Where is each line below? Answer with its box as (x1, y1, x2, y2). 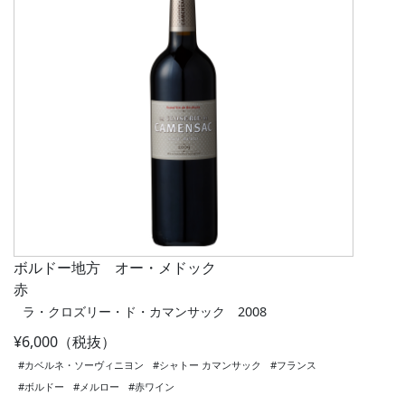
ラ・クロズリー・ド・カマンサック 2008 (23, 303, 267, 321)
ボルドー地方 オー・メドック (14, 258, 216, 278)
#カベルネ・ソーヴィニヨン (18, 358, 144, 372)
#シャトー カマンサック (153, 358, 261, 372)
